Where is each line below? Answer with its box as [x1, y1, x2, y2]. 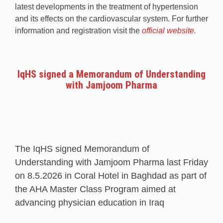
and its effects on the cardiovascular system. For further [15, 14, 208, 23]
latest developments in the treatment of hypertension [15, 2, 198, 11]
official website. [142, 26, 196, 35]
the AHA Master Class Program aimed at [15, 184, 176, 194]
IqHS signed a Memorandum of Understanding [17, 68, 206, 80]
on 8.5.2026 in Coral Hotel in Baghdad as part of [15, 170, 207, 181]
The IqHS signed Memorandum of [15, 143, 149, 154]
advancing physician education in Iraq [15, 197, 164, 208]
